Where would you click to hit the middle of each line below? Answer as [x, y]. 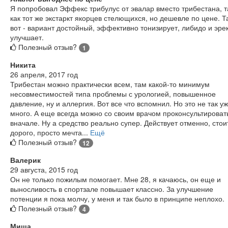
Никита [23, 64]
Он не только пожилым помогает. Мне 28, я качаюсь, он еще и [116, 179]
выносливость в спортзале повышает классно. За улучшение [112, 189]
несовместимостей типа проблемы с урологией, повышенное [113, 93]
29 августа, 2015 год [44, 169]
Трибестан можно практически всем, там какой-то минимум [110, 84]
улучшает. [27, 37]
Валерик [25, 160]
